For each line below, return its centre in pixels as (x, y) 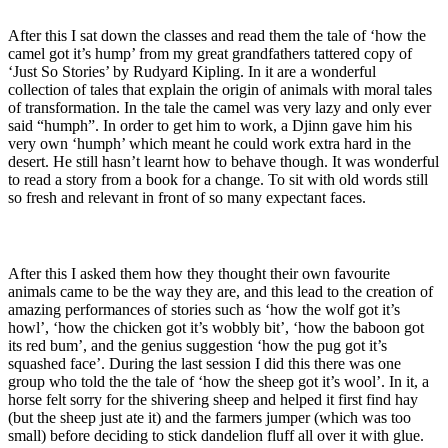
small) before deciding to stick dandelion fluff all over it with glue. (216, 436)
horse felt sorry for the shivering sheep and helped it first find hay (213, 400)
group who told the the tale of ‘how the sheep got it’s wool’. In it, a (218, 382)
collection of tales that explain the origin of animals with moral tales (220, 90)
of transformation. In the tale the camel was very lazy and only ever (219, 108)
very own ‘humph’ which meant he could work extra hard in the (209, 144)
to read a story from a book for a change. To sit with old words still (218, 180)
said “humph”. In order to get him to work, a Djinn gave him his (210, 126)
